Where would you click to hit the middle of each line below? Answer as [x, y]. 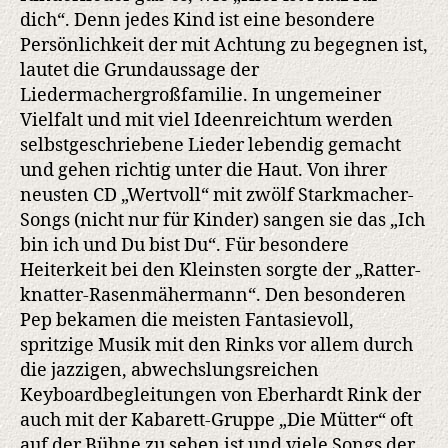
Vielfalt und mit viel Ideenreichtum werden [206, 121]
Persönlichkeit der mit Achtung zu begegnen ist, [224, 46]
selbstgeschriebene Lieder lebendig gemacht [210, 146]
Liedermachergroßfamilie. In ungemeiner [200, 96]
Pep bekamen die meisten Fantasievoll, [187, 321]
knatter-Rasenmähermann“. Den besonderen [213, 296]
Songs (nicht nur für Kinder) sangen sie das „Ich [222, 221]
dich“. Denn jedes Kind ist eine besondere [197, 21]
